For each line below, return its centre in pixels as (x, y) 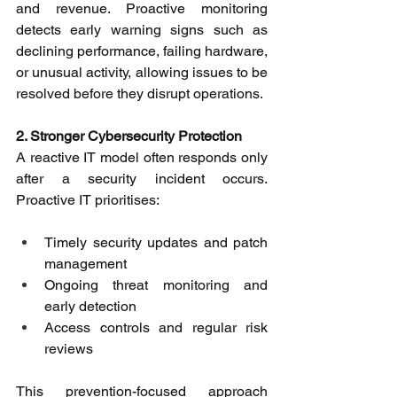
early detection (92, 307)
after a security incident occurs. (142, 179)
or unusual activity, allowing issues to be (142, 73)
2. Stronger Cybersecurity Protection (129, 136)
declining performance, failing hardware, (142, 51)
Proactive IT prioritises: (90, 200)
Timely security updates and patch (156, 243)
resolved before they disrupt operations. (141, 94)
